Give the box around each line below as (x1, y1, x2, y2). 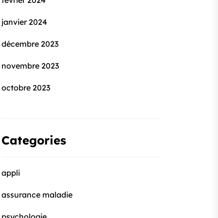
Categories (1, 133, 66, 147)
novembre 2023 (1, 61, 59, 71)
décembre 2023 (1, 39, 58, 49)
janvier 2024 (1, 17, 47, 27)
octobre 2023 (1, 83, 50, 92)
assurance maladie (1, 190, 73, 200)
